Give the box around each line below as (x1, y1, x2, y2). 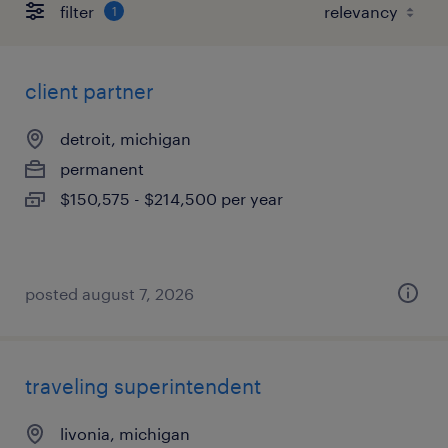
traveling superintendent (25, 374, 261, 398)
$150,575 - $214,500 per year (60, 189, 283, 208)
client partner (25, 79, 154, 103)
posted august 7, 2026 (25, 284, 194, 303)
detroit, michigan (60, 129, 191, 148)
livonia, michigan (60, 424, 190, 443)
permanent (60, 159, 144, 178)
